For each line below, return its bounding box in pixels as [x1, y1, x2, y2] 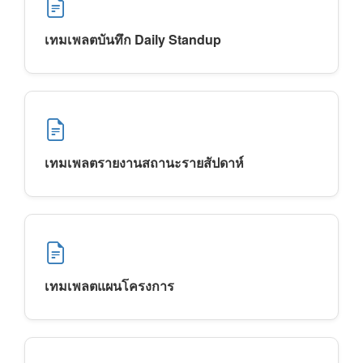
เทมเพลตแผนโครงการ [45, 276, 174, 295]
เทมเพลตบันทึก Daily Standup [45, 30, 221, 49]
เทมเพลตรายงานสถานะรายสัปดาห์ [45, 153, 244, 172]
